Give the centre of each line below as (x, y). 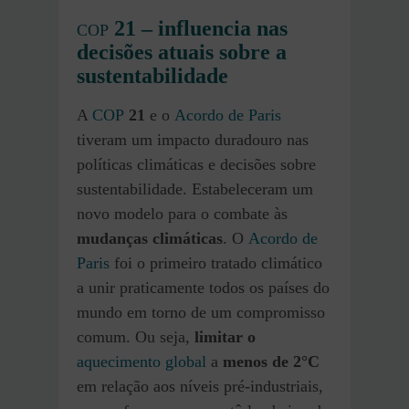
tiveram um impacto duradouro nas (193, 140)
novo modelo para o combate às (182, 214)
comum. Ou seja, (136, 337)
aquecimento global (142, 362)
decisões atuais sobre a (182, 52)
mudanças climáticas (150, 239)
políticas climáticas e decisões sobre (196, 165)
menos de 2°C (271, 362)
